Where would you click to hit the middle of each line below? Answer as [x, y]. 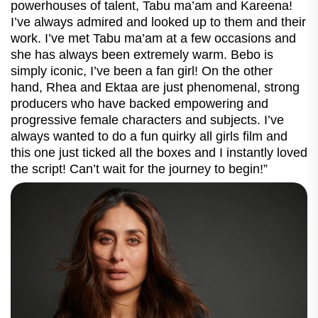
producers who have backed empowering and [139, 103]
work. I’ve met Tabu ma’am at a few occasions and [153, 38]
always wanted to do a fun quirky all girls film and [149, 136]
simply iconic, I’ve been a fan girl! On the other [142, 71]
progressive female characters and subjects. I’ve [147, 120]
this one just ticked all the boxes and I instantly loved [159, 152]
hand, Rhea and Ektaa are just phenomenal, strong [155, 87]
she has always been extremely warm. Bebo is [142, 54]
